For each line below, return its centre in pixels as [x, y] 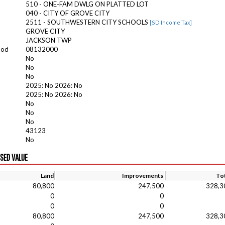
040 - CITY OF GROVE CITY [68, 13]
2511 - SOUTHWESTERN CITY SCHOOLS [88, 22]
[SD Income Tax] [171, 22]
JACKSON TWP [49, 40]
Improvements [143, 176]
